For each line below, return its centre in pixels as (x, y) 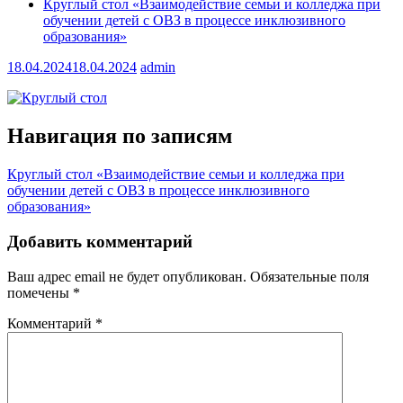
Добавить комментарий (100, 241)
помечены (40, 292)
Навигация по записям (120, 136)
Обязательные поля (309, 276)
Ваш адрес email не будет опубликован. (127, 276)
